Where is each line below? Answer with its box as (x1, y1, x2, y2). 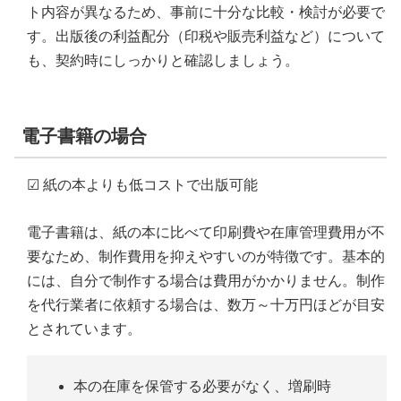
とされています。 (27, 321, 141, 337)
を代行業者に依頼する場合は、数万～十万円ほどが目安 (27, 297, 385, 313)
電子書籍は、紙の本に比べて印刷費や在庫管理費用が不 (27, 225, 385, 241)
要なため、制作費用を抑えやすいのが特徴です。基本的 (27, 249, 385, 265)
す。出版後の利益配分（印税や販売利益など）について (27, 29, 385, 45)
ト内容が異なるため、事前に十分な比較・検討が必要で (27, 4, 385, 21)
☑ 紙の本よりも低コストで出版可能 (27, 177, 258, 193)
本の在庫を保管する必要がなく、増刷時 (73, 378, 332, 394)
